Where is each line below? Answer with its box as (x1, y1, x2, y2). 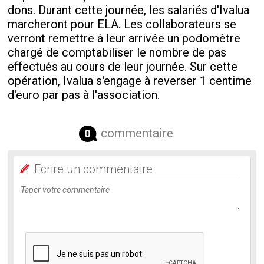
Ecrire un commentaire (34, 162, 153, 177)
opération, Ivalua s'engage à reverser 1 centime (8, 74, 252, 88)
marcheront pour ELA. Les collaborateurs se (8, 17, 237, 32)
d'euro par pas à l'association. (8, 88, 160, 103)
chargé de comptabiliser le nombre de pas (8, 45, 227, 60)
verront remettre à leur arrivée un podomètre (8, 31, 241, 46)
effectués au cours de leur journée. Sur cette (8, 60, 238, 74)
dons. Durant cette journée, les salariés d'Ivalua (8, 3, 250, 18)
